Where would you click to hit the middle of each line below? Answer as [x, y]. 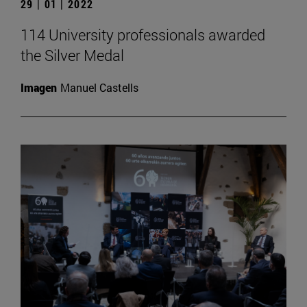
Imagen [39, 87]
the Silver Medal [72, 55]
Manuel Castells [99, 87]
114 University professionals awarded [143, 34]
